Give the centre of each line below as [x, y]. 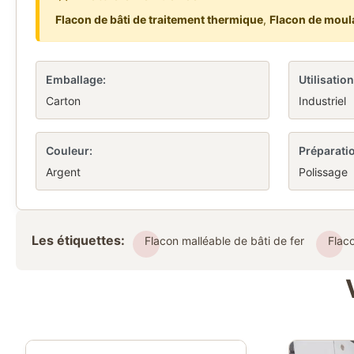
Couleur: [69, 151]
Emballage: [76, 79]
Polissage [323, 172]
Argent [63, 172]
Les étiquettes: [78, 240]
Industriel [322, 101]
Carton [63, 101]
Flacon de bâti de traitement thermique [159, 19]
